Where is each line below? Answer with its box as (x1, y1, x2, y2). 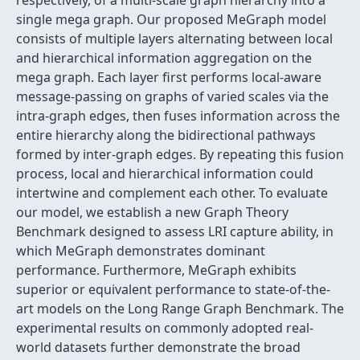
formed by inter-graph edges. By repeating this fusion (16, 145, 344, 163)
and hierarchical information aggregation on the (16, 49, 312, 67)
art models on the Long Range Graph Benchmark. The (16, 300, 344, 317)
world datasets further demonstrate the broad (16, 338, 301, 356)
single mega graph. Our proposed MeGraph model (16, 10, 326, 28)
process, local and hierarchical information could (16, 165, 313, 182)
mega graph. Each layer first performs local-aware (16, 68, 321, 86)
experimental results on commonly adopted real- (16, 319, 313, 337)
